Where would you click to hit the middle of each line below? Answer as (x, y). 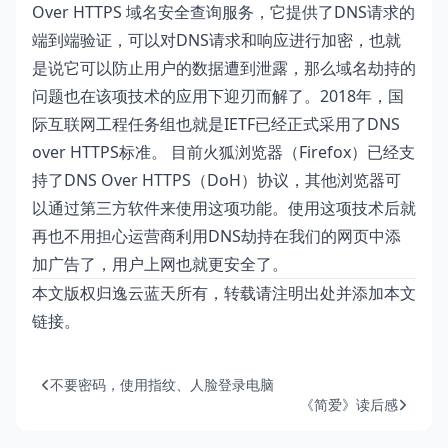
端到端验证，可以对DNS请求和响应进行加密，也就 (216, 40)
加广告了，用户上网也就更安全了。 (160, 264)
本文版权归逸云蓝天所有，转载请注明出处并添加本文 (224, 293)
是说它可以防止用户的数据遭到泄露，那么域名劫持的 (224, 68)
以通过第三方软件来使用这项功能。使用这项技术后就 (224, 208)
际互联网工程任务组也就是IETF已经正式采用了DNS (216, 124)
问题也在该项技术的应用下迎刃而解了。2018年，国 (218, 96)
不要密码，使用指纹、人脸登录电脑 (162, 384)
